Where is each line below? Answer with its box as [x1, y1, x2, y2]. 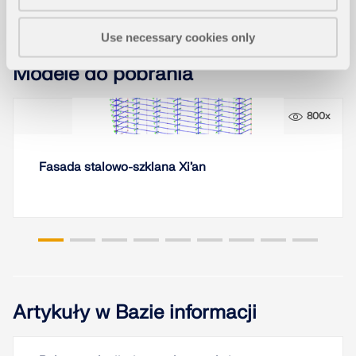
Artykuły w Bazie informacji [13, 300, 257, 325]
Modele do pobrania [13, 62, 193, 87]
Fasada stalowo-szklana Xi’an [39, 159, 206, 175]
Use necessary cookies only [101, 30, 255, 44]
